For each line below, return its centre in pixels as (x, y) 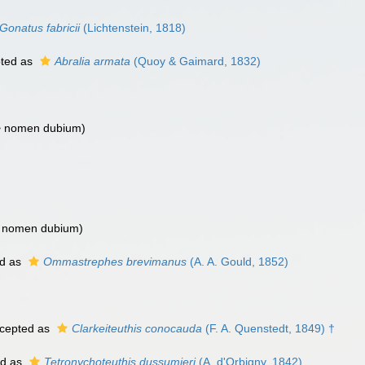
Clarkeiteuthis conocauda (137, 328)
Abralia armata (92, 61)
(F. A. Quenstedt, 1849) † (268, 328)
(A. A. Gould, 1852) (237, 262)
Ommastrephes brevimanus (115, 262)
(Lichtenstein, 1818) (133, 28)
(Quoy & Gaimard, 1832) (196, 61)
